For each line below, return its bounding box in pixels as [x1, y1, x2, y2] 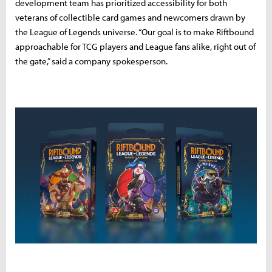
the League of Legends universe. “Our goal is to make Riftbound [15, 26, 254, 38]
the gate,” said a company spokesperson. [15, 55, 168, 67]
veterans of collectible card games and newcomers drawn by [15, 12, 245, 24]
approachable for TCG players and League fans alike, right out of [15, 41, 256, 53]
